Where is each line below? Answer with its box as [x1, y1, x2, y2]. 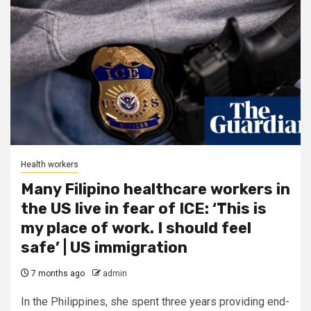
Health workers [21, 160, 78, 169]
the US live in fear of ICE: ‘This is [21, 199, 267, 218]
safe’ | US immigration [21, 238, 187, 257]
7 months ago [29, 269, 85, 278]
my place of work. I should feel [21, 219, 251, 237]
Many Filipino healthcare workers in [21, 180, 290, 199]
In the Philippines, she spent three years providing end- [21, 295, 289, 308]
